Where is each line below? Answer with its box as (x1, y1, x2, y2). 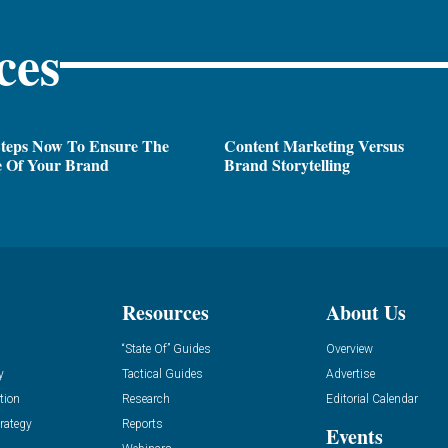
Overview (326, 341, 374, 356)
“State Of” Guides (121, 341, 211, 356)
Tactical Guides (121, 366, 203, 381)
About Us (326, 297, 407, 327)
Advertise (326, 366, 376, 381)
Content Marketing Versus (224, 134, 404, 158)
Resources (121, 297, 209, 327)
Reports (121, 416, 163, 431)
